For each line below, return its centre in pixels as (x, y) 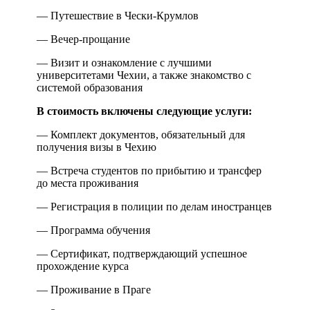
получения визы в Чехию (97, 147)
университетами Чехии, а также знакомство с (144, 75)
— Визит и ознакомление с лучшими (124, 62)
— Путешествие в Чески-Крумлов (118, 15)
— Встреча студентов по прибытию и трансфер (149, 170)
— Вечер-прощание (83, 39)
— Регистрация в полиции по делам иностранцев (154, 206)
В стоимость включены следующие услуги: (144, 111)
